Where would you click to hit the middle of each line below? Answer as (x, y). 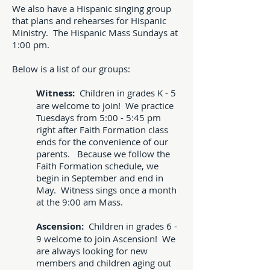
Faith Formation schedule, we (97, 166)
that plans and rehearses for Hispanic (89, 20)
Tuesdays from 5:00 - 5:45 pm (99, 118)
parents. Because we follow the (103, 154)
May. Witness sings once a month (106, 190)
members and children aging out (104, 263)
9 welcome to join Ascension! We (106, 239)
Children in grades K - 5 (127, 93)
